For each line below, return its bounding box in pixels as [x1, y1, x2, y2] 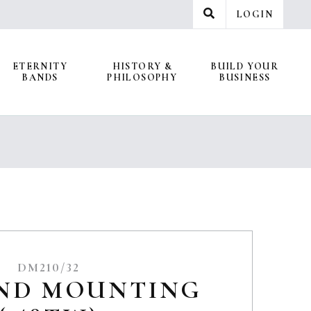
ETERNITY [12, 60, 67, 72]
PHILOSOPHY [107, 72, 178, 83]
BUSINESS [219, 72, 271, 83]
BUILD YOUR [210, 60, 279, 72]
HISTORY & [112, 60, 173, 72]
